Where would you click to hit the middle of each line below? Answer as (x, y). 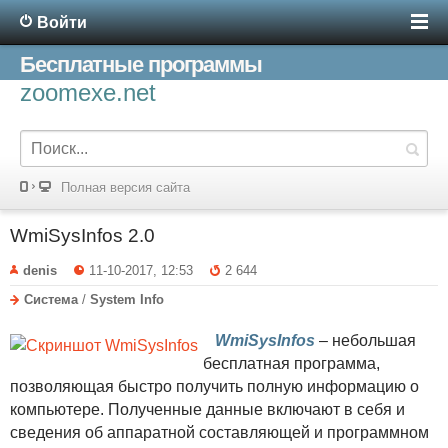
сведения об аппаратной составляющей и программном (219, 432)
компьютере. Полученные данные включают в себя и (207, 409)
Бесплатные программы (141, 64)
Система (51, 299)
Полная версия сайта (125, 187)
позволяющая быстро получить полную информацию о (214, 386)
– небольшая (365, 340)
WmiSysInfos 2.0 (82, 235)
